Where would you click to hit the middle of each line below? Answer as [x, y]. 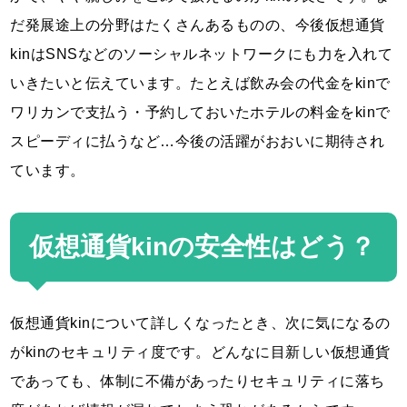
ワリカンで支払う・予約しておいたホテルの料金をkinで [200, 112]
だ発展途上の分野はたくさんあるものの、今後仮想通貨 [198, 25]
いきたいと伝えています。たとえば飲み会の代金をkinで [200, 83]
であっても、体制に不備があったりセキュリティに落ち [198, 381]
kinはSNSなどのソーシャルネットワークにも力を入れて [202, 54]
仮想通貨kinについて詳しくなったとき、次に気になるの [200, 323]
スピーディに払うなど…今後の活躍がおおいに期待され [198, 141]
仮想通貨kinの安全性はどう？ [203, 246]
